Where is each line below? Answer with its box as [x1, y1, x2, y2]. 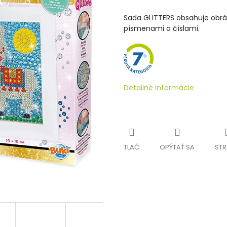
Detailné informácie [124, 83, 194, 93]
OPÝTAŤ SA [160, 142, 195, 152]
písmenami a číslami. [124, 23, 200, 33]
